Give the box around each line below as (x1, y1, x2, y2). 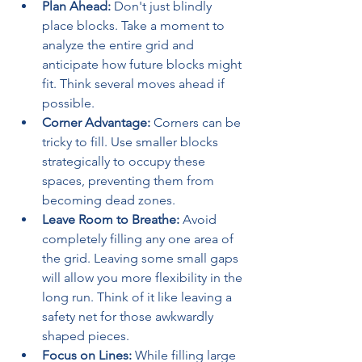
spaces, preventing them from (42, 173, 214, 188)
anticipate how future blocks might (42, 57, 242, 72)
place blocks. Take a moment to (42, 18, 225, 33)
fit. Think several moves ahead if (42, 76, 225, 91)
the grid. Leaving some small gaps (42, 250, 238, 266)
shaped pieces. (42, 328, 129, 343)
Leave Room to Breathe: (42, 212, 179, 227)
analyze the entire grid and (42, 37, 194, 53)
